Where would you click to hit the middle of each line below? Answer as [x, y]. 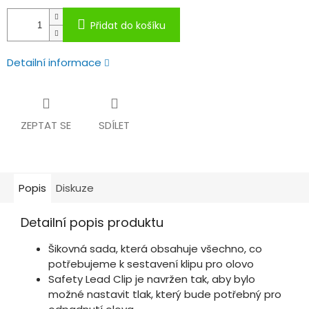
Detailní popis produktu [92, 223]
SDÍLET [114, 126]
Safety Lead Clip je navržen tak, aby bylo [152, 279]
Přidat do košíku [128, 26]
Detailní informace [54, 63]
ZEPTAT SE [46, 126]
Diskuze [75, 188]
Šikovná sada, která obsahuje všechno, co [155, 249]
